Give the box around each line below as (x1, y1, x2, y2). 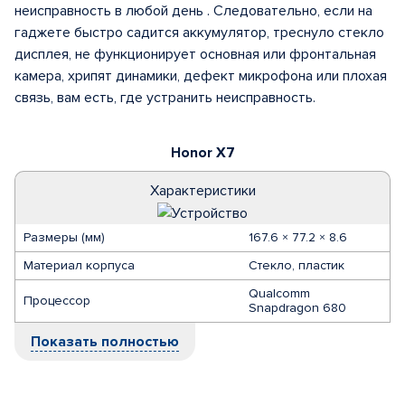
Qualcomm (249, 286, 310, 301)
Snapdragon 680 (249, 300, 346, 316)
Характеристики (149, 182, 256, 200)
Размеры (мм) (24, 230, 105, 245)
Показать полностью (31, 333, 179, 351)
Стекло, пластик (249, 258, 344, 273)
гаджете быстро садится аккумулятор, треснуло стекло (14, 24, 384, 42)
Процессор (24, 293, 90, 308)
